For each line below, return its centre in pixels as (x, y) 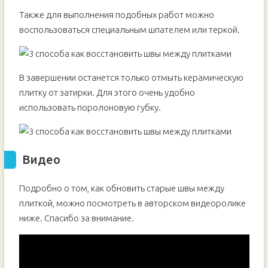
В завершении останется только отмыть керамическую (131, 77)
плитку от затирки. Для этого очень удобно (107, 92)
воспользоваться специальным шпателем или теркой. (130, 30)
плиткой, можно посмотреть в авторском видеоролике (132, 203)
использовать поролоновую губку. (91, 107)
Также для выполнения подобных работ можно (116, 15)
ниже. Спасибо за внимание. (77, 218)
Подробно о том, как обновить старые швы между (121, 188)
